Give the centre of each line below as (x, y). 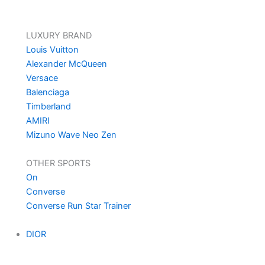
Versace (42, 78)
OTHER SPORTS (58, 163)
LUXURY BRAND (59, 35)
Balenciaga (47, 92)
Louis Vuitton (52, 49)
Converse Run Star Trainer (78, 206)
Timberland (48, 106)
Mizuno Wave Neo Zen (71, 135)
